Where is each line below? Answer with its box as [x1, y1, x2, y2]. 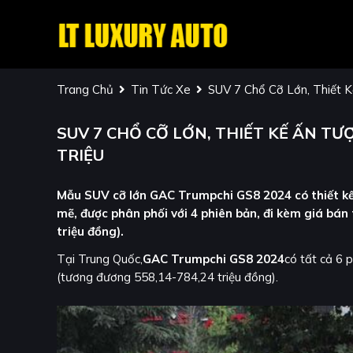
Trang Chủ [57, 82, 113, 98]
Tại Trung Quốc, [57, 251, 143, 267]
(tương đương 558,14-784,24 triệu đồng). [57, 269, 278, 285]
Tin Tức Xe [131, 82, 191, 98]
